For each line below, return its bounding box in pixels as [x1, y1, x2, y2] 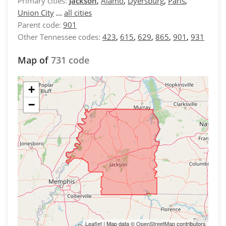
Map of [18, 54, 51, 66]
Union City [18, 8, 54, 18]
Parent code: [18, 20, 61, 30]
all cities [64, 8, 92, 18]
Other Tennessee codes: [18, 32, 100, 42]
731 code [51, 54, 89, 66]
